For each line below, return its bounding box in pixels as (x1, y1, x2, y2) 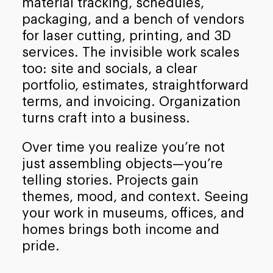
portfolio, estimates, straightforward (21, 78, 249, 92)
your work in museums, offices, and (21, 207, 244, 221)
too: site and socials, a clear (21, 62, 197, 76)
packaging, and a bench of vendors (21, 12, 244, 26)
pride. (21, 239, 60, 253)
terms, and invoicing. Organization (21, 94, 241, 108)
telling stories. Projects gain (21, 174, 199, 188)
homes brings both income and (21, 223, 219, 237)
